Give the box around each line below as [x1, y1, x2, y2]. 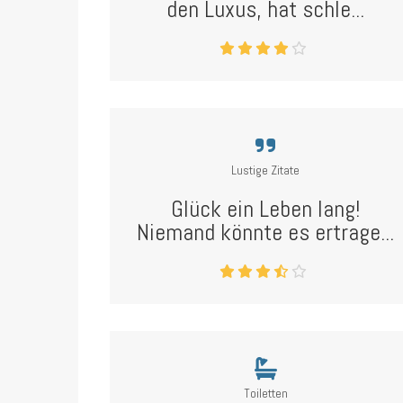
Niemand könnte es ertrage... [137, 218, 395, 247]
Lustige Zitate [231, 162, 300, 178]
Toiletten [243, 385, 288, 401]
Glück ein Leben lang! [171, 194, 361, 224]
